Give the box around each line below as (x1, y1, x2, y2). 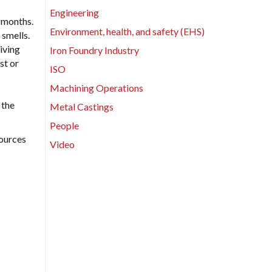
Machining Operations (50, 82, 143, 94)
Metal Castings (50, 101, 114, 113)
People (50, 120, 79, 132)
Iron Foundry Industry (50, 44, 139, 56)
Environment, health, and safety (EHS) (50, 25, 205, 38)
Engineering (50, 7, 99, 19)
